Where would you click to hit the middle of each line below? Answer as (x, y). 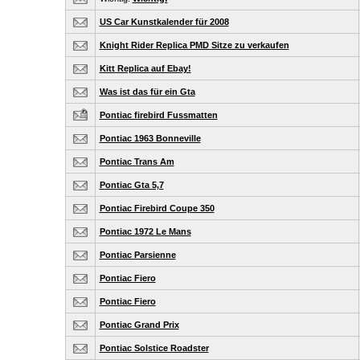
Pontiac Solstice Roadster (154, 348)
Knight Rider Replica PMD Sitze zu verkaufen (194, 45)
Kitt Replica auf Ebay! (145, 68)
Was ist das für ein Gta (147, 92)
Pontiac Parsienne (137, 255)
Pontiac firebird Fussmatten (158, 115)
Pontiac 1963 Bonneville (150, 138)
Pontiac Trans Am (137, 162)
